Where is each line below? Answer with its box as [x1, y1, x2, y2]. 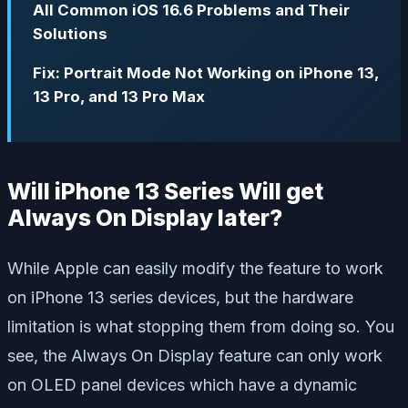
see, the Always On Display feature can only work [7, 345, 382, 365]
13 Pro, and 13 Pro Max [33, 87, 205, 107]
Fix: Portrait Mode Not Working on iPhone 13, [33, 64, 379, 83]
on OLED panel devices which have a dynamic [7, 374, 357, 394]
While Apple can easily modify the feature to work [7, 258, 383, 278]
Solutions [33, 25, 107, 44]
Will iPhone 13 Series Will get [7, 177, 323, 205]
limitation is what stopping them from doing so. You [7, 316, 394, 336]
